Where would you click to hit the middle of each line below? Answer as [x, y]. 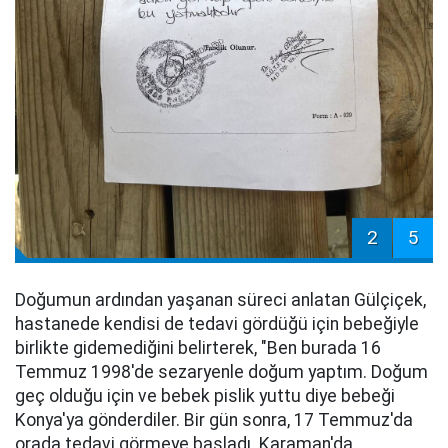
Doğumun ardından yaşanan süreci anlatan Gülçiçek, [220, 299]
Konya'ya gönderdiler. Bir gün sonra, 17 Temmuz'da [214, 419]
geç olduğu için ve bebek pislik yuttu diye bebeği [205, 395]
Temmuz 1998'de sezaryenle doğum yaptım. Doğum [221, 371]
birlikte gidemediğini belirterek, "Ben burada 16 [198, 347]
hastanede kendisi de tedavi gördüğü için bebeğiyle [217, 323]
